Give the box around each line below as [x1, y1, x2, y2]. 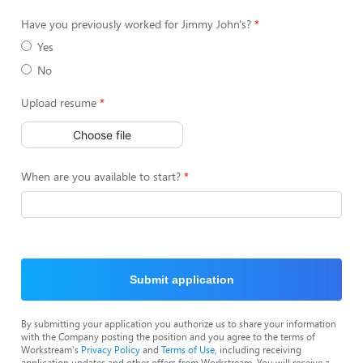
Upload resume [21, 95, 96, 110]
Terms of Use [161, 343, 215, 356]
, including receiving [215, 343, 301, 356]
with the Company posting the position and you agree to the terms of [21, 330, 315, 343]
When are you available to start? [21, 169, 181, 184]
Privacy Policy [81, 343, 140, 356]
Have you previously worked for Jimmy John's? [21, 16, 251, 32]
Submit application [129, 273, 234, 286]
